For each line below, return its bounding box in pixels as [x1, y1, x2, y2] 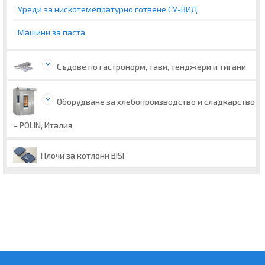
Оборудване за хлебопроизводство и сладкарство [57, 96, 255, 106]
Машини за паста [18, 27, 85, 38]
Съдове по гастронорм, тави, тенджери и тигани [57, 61, 246, 72]
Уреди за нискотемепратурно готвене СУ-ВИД [18, 4, 198, 14]
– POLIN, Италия [13, 120, 72, 131]
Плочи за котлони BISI [41, 150, 124, 160]
